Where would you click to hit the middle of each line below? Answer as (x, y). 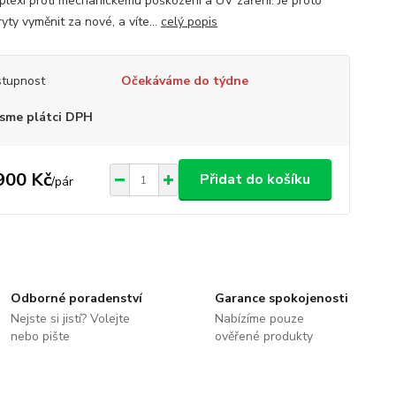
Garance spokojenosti (281, 298)
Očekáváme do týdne (184, 81)
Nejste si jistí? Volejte (71, 319)
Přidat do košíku (255, 179)
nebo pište (41, 336)
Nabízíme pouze (259, 319)
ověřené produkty (263, 336)
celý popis (189, 22)
